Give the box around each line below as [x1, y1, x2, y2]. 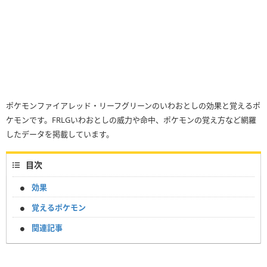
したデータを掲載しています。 [6, 129, 114, 140]
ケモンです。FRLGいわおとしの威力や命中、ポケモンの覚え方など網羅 [6, 114, 256, 126]
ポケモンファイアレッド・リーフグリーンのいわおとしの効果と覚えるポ [6, 100, 260, 111]
